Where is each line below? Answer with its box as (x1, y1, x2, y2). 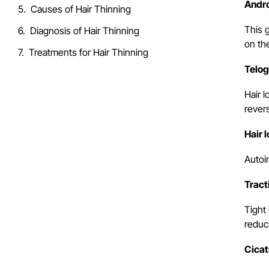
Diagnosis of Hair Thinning (30, 24, 139, 37)
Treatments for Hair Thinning (29, 46, 148, 58)
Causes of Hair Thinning (31, 2, 131, 15)
